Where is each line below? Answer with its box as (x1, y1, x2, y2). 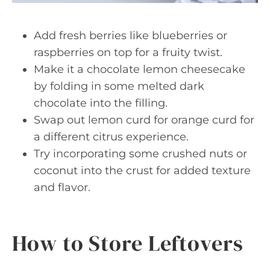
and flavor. (34, 180, 90, 194)
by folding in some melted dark (34, 79, 204, 93)
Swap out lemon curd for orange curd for (34, 113, 254, 127)
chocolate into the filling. (34, 96, 168, 110)
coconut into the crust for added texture (34, 163, 251, 177)
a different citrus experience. (34, 130, 189, 143)
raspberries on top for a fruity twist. (34, 45, 222, 59)
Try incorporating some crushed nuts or (34, 146, 247, 160)
